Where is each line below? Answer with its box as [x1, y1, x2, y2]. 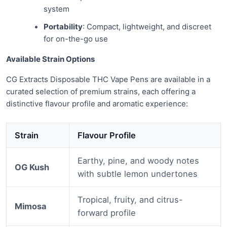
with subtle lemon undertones [78, 169, 198, 179]
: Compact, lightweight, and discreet [82, 21, 211, 31]
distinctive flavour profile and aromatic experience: [6, 99, 188, 109]
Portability [43, 21, 83, 31]
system [43, 4, 69, 14]
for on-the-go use [43, 33, 108, 44]
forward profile [78, 208, 136, 218]
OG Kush [15, 162, 50, 173]
